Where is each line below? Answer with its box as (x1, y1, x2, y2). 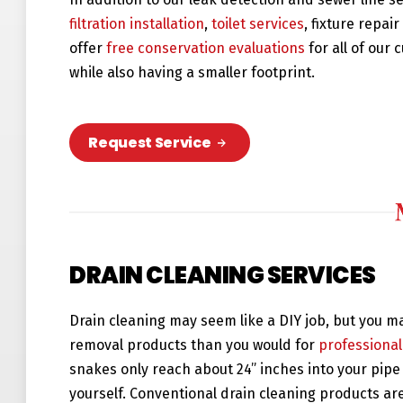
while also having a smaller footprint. (69, 64, 316, 82)
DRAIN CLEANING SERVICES (69, 259, 376, 292)
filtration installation (69, 15, 205, 33)
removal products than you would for (69, 336, 319, 354)
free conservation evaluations (106, 40, 306, 58)
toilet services (211, 15, 305, 33)
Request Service (88, 132, 211, 154)
